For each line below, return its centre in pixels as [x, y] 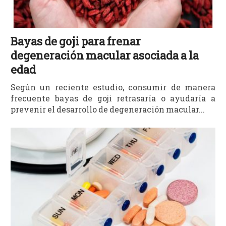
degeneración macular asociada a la [105, 55]
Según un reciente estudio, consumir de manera [113, 87]
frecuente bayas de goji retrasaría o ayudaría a [113, 98]
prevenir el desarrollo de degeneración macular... [108, 109]
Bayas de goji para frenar [76, 41]
